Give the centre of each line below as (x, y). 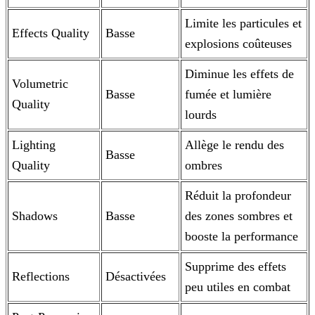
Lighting (34, 145)
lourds (201, 115)
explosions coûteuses (238, 44)
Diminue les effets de (239, 74)
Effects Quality (51, 33)
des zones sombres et (239, 216)
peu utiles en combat (238, 287)
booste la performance (242, 237)
